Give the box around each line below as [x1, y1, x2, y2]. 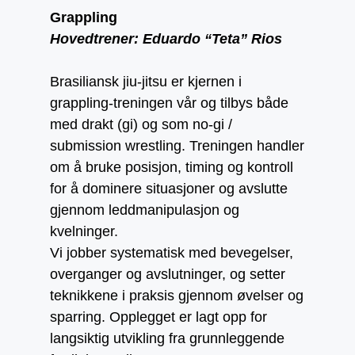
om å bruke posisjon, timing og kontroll [50, 158, 293, 175]
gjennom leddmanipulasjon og [50, 201, 239, 218]
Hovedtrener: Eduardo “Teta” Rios [50, 30, 282, 47]
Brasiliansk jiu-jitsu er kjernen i [50, 73, 242, 90]
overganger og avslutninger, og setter [50, 265, 285, 282]
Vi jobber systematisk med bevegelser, [50, 244, 293, 261]
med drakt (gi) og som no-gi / [50, 116, 232, 132]
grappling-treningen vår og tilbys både [50, 94, 288, 111]
